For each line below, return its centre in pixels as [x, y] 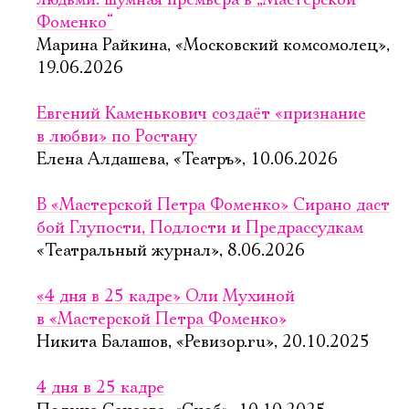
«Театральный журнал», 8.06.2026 [171, 251]
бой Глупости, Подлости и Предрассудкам [200, 228]
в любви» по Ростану [117, 137]
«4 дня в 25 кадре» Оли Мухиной [166, 297]
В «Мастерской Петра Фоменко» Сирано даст [213, 205]
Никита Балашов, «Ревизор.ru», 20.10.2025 [203, 342]
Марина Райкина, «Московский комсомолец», [213, 46]
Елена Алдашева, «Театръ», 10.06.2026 [187, 160]
